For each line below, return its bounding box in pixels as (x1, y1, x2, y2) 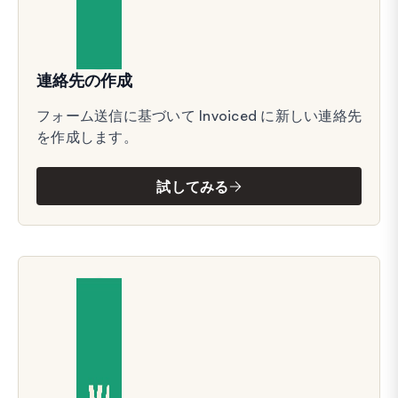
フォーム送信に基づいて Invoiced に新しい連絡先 (36, 107, 362, 125)
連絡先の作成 (36, 70, 132, 91)
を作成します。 (36, 128, 138, 147)
